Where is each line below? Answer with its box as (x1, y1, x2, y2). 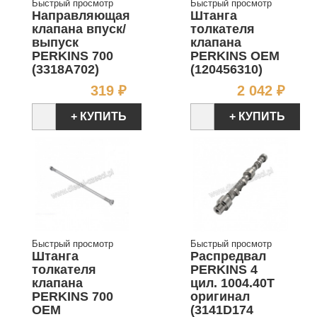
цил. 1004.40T (190, 276, 275, 291)
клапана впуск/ (32, 22, 126, 37)
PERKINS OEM (190, 49, 279, 64)
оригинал (190, 289, 250, 304)
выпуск (32, 35, 79, 50)
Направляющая (32, 8, 130, 23)
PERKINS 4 (190, 263, 258, 277)
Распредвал (190, 249, 266, 264)
